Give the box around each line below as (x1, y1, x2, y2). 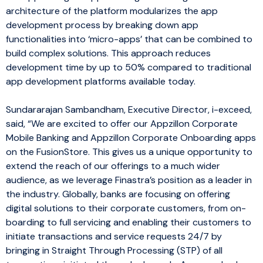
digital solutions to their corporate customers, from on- (6, 201, 246, 214)
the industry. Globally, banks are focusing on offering (6, 187, 230, 200)
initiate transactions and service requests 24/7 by (6, 230, 222, 242)
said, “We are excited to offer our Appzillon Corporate (6, 117, 238, 130)
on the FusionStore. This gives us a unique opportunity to (6, 145, 252, 158)
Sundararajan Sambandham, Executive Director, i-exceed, (6, 103, 252, 116)
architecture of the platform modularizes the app (6, 4, 218, 17)
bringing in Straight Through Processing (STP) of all (6, 244, 222, 257)
